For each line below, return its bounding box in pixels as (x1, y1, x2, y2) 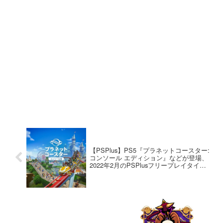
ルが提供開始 (89, 168, 128, 178)
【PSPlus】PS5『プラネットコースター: (89, 145, 210, 155)
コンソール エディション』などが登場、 (89, 153, 208, 163)
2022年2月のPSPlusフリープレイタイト (89, 160, 206, 170)
